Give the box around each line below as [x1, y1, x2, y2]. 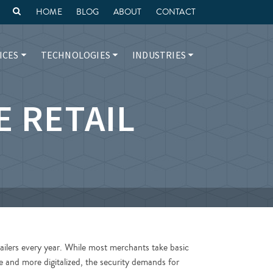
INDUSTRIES [132, 49, 186, 61]
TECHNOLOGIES [40, 49, 110, 61]
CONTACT [155, 6, 196, 18]
